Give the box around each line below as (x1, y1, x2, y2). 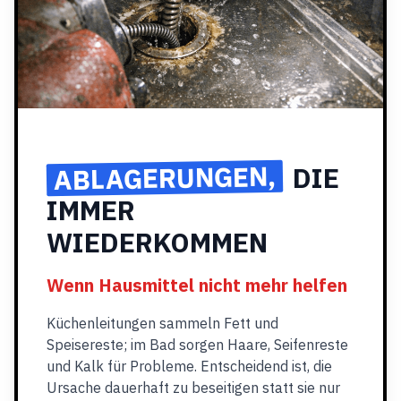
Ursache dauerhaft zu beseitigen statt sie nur (47, 379, 340, 397)
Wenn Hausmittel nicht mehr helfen (47, 273, 347, 297)
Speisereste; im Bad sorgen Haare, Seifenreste (47, 336, 348, 354)
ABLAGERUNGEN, (53, 158, 277, 198)
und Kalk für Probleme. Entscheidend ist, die (47, 357, 332, 375)
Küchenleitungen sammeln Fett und (47, 314, 278, 332)
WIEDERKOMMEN (47, 225, 268, 260)
